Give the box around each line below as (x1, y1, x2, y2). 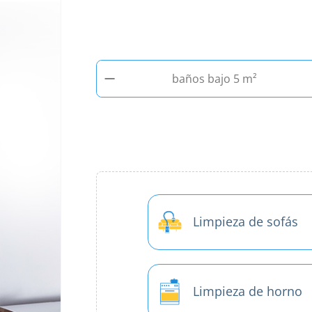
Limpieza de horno (193, 283, 302, 299)
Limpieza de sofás (193, 213, 298, 230)
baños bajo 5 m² (172, 70, 257, 86)
